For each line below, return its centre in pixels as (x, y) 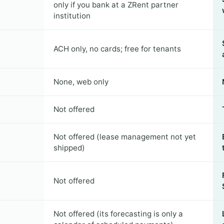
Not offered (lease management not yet (125, 137)
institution (72, 16)
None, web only (81, 82)
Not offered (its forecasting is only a (118, 214)
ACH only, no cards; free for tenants (117, 49)
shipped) (69, 148)
